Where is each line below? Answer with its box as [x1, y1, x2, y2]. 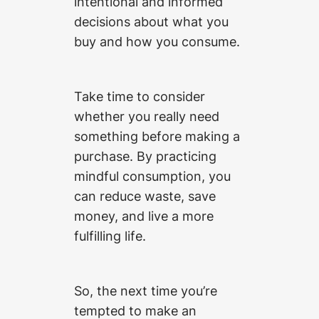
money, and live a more [74, 207, 214, 224]
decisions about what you [74, 13, 229, 29]
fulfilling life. [74, 227, 146, 244]
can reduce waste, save [74, 187, 216, 204]
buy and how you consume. [74, 33, 240, 49]
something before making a [74, 127, 240, 144]
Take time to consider [74, 88, 205, 104]
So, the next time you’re [74, 282, 217, 298]
